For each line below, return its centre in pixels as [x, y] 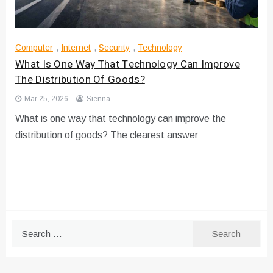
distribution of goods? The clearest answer [107, 135]
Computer [34, 47]
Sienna [98, 98]
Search [26, 227]
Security [114, 47]
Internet [76, 47]
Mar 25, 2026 [46, 98]
